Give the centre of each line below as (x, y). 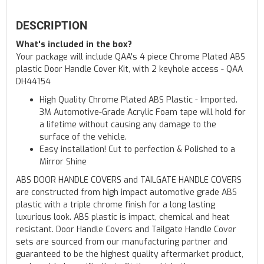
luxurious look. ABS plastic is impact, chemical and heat (123, 217)
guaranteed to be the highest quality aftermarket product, (130, 254)
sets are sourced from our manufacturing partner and (122, 242)
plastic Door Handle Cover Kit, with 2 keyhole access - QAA (129, 69)
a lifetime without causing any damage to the (128, 124)
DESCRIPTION (52, 25)
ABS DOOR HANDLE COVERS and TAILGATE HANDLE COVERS (129, 180)
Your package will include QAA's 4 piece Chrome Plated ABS (131, 57)
